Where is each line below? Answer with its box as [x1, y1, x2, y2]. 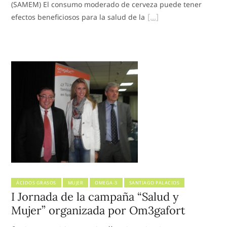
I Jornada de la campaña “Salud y [11, 190, 179, 204]
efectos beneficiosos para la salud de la [11, 12, 145, 22]
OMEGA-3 [95, 179, 118, 186]
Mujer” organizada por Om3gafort [11, 203, 186, 218]
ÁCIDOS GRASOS [16, 179, 56, 186]
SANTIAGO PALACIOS [129, 179, 180, 186]
